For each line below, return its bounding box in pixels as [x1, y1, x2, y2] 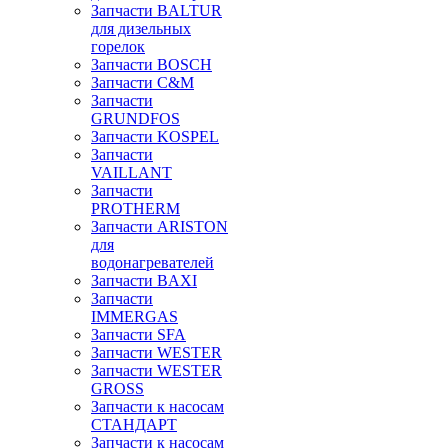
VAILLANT [91, 164, 172, 181]
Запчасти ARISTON [91, 218, 228, 235]
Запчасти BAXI [91, 272, 197, 289]
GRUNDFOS [91, 110, 180, 127]
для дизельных [91, 20, 191, 37]
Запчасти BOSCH [91, 56, 212, 73]
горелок [91, 38, 145, 55]
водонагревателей [91, 254, 214, 271]
